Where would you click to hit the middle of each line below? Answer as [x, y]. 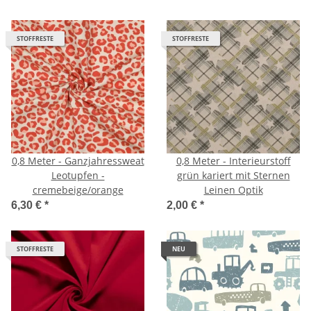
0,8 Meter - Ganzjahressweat [78, 160]
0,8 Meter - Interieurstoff [233, 160]
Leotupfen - [78, 175]
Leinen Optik [233, 190]
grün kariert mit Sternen [233, 175]
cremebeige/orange [78, 190]
